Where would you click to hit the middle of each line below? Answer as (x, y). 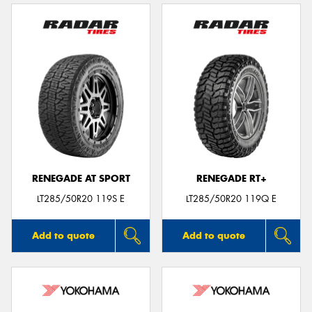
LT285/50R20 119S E (81, 199)
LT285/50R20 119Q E (231, 199)
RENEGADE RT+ (231, 179)
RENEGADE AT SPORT (81, 179)
